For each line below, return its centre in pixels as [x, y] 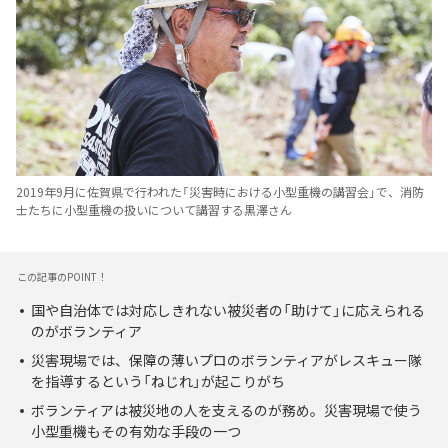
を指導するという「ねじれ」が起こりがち [158, 381]
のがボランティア [86, 331]
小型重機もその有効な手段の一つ [136, 431]
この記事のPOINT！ [62, 277]
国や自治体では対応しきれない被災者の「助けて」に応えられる [228, 310]
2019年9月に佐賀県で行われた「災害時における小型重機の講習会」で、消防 [220, 192]
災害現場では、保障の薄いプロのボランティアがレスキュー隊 [226, 360]
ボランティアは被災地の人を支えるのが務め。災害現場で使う [226, 410]
